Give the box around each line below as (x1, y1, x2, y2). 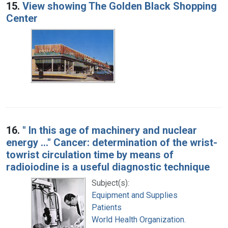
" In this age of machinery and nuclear (22, 124, 197, 136)
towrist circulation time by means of (6, 148, 174, 161)
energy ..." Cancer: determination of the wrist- (6, 136, 217, 149)
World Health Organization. (92, 214, 186, 224)
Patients (92, 202, 122, 212)
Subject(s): (92, 178, 129, 188)
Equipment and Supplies (92, 190, 178, 200)
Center (6, 12, 38, 24)
